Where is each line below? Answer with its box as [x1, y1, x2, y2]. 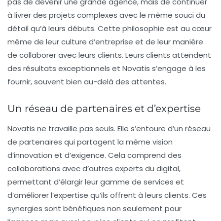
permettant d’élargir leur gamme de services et [7, 177, 184, 187]
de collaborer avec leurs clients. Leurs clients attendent [7, 50, 211, 61]
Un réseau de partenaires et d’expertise [7, 103, 201, 115]
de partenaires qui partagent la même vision [7, 137, 173, 147]
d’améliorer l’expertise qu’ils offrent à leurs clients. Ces [7, 190, 207, 201]
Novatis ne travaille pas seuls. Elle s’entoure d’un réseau [7, 123, 211, 134]
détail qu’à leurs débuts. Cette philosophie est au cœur [7, 23, 212, 34]
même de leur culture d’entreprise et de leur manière [7, 37, 203, 47]
